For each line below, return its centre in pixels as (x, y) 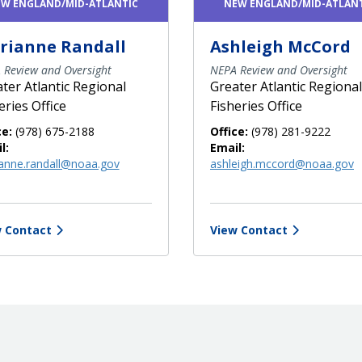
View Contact (249, 229)
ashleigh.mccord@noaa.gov (282, 163)
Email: (227, 147)
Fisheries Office (256, 105)
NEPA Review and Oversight (279, 69)
